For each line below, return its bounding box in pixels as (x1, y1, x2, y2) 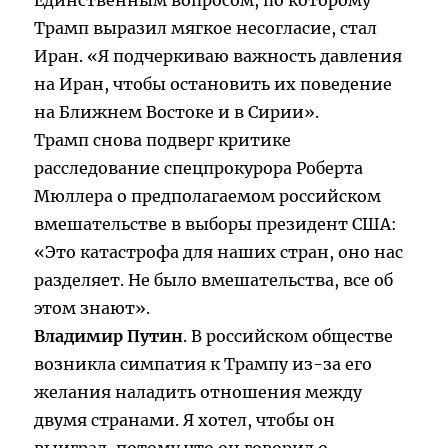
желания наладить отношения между (34, 382, 363, 403)
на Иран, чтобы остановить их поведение (34, 74, 393, 95)
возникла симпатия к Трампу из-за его (34, 354, 373, 375)
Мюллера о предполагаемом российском (34, 186, 382, 207)
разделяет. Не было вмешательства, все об (34, 270, 394, 291)
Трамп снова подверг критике (34, 130, 292, 151)
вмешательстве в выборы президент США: (34, 214, 398, 235)
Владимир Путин (34, 326, 184, 347)
